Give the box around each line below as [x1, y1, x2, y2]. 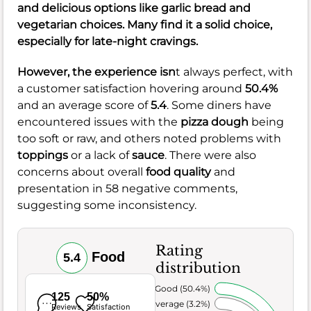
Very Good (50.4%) [135, 283, 210, 294]
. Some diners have [167, 98, 271, 112]
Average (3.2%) [149, 298, 210, 309]
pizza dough [180, 115, 249, 128]
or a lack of [68, 148, 132, 162]
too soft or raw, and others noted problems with [17, 131, 281, 145]
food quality [146, 165, 211, 178]
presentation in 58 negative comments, [17, 181, 237, 195]
